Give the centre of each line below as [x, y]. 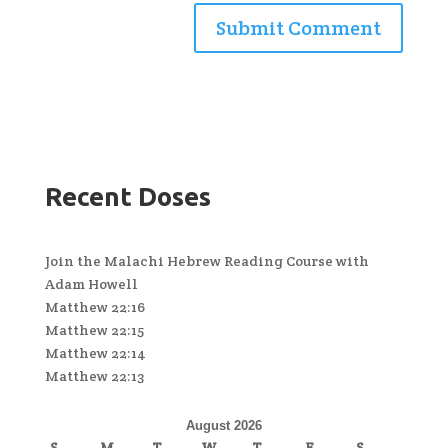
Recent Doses [127, 196]
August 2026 [223, 425]
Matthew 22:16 [94, 306]
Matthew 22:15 [94, 329]
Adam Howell [91, 283]
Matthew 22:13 [94, 375]
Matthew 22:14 [95, 352]
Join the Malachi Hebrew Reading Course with [206, 260]
